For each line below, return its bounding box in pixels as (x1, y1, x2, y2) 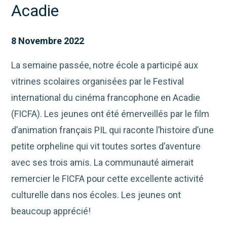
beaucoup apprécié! (11, 205, 91, 216)
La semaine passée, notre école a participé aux (11, 59, 199, 70)
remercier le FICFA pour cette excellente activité (11, 173, 204, 184)
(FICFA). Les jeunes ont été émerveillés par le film (11, 108, 210, 119)
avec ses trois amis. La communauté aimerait (11, 157, 194, 168)
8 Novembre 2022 (11, 35, 85, 46)
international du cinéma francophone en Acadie (11, 92, 201, 103)
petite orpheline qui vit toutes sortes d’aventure (11, 140, 201, 152)
